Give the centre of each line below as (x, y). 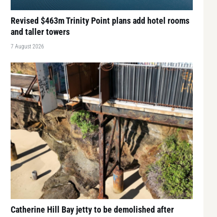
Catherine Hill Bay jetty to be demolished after (92, 209)
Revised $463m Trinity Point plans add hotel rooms (100, 20)
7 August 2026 (27, 46)
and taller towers (40, 31)
